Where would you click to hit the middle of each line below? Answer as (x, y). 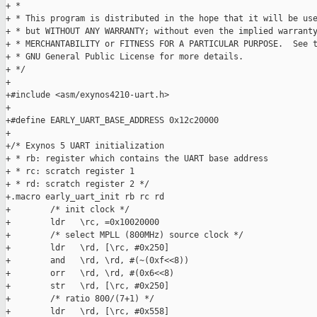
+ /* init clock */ (68, 210)
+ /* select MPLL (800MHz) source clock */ (125, 235)
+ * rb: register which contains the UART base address (137, 159)
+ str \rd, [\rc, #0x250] (87, 286)
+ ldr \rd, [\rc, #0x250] (87, 248)
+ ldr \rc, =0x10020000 (82, 223)
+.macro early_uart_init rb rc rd (85, 197)
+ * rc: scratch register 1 (70, 172)
